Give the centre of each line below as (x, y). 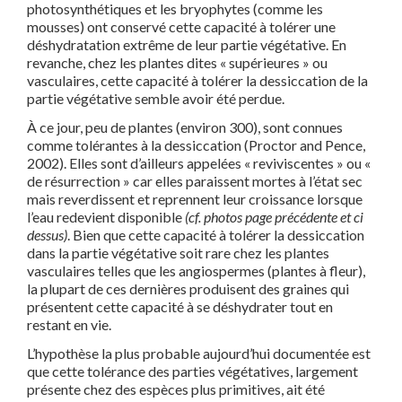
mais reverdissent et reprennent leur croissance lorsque (195, 199)
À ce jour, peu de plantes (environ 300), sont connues (185, 127)
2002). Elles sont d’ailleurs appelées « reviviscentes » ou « (199, 163)
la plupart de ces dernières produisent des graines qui (188, 289)
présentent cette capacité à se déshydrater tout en (180, 307)
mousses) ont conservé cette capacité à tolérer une (181, 27)
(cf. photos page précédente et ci (273, 217)
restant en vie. (69, 325)
